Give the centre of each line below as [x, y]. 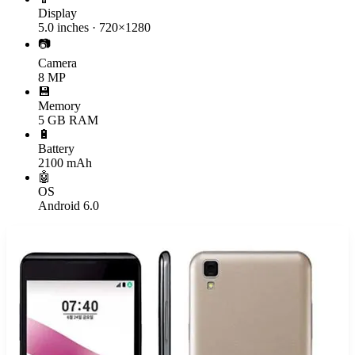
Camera [57, 63]
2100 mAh [65, 162]
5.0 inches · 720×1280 [94, 27]
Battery [56, 148]
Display [57, 13]
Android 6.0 [69, 205]
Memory [59, 105]
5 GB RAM [68, 120]
